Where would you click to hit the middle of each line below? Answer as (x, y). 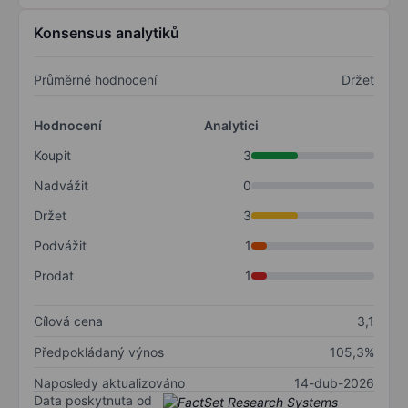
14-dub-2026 (334, 383)
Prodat (54, 276)
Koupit (52, 156)
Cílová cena (68, 321)
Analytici (231, 126)
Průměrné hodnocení (95, 80)
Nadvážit (61, 186)
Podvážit (60, 246)
